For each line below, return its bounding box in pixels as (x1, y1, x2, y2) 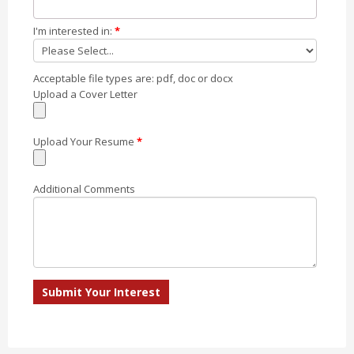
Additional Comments (33, 181, 135, 196)
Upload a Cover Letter (33, 86, 137, 101)
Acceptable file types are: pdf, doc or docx (33, 70, 233, 85)
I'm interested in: (33, 23, 115, 38)
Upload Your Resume (33, 134, 137, 149)
